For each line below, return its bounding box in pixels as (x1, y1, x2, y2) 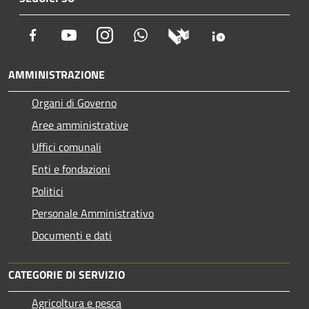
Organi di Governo (32, 94, 117, 112)
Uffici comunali (32, 139, 101, 156)
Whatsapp (148, 26, 195, 43)
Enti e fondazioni (32, 161, 110, 178)
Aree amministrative (32, 117, 128, 134)
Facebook (41, 26, 83, 43)
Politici (32, 183, 63, 200)
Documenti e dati (32, 227, 112, 244)
